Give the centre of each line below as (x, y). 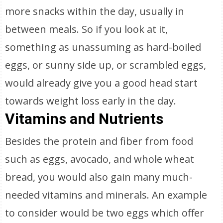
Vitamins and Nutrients (84, 119)
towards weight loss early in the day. (91, 101)
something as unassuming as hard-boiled (103, 47)
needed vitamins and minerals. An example (106, 195)
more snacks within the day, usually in (95, 11)
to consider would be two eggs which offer (105, 213)
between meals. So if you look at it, (87, 29)
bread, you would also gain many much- (99, 177)
